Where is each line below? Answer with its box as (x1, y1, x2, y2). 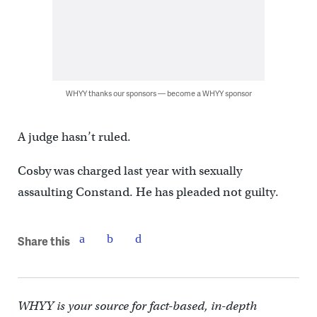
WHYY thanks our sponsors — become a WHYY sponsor (65, 88, 252, 99)
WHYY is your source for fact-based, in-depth (17, 299, 257, 314)
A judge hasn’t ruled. (17, 129, 131, 145)
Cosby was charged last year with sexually (17, 163, 242, 179)
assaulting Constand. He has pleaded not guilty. (17, 185, 279, 200)
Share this (17, 232, 70, 249)
